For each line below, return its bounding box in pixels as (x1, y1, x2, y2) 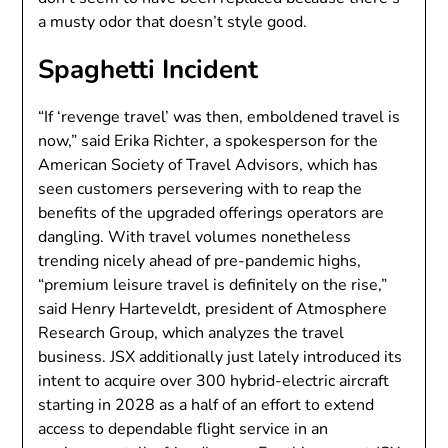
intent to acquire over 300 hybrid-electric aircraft (38, 370, 390, 392)
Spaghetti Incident (38, 52, 259, 87)
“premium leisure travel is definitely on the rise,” (38, 274, 388, 296)
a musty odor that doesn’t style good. (38, 11, 308, 33)
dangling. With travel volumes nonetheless (38, 226, 352, 248)
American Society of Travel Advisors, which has (38, 154, 379, 176)
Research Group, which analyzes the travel (38, 322, 345, 344)
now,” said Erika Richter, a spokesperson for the (38, 130, 379, 152)
